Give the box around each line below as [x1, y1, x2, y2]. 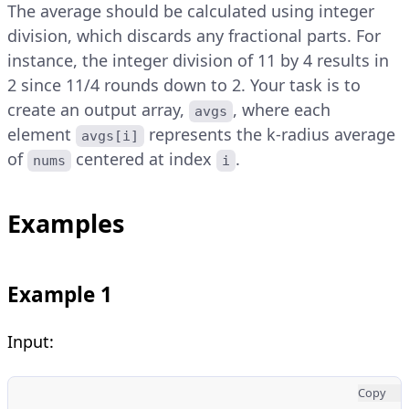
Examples [7, 205, 124, 240]
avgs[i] [81, 127, 140, 144]
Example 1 [7, 279, 112, 309]
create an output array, [7, 98, 189, 121]
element [7, 122, 76, 145]
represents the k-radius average [144, 122, 401, 145]
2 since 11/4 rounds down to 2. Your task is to [7, 73, 361, 96]
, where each [233, 98, 336, 121]
